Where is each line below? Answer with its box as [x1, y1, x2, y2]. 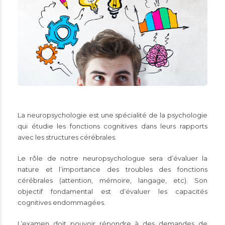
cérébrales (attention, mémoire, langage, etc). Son [18, 176, 207, 185]
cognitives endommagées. [18, 198, 105, 207]
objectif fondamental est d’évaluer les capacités [18, 187, 207, 196]
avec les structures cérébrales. [18, 133, 117, 142]
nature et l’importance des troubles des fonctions [18, 165, 207, 174]
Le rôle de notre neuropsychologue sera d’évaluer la [18, 154, 207, 163]
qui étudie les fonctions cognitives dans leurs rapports [18, 122, 207, 131]
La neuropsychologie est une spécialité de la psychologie [18, 111, 207, 120]
